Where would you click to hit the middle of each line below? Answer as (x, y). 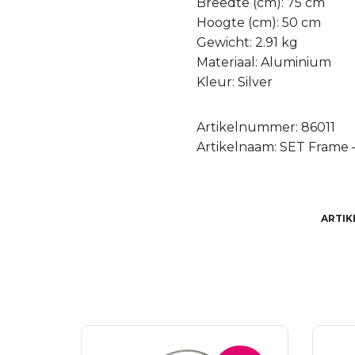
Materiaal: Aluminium (264, 63)
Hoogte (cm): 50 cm (259, 23)
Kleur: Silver (235, 82)
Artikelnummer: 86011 (266, 128)
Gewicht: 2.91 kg (248, 43)
